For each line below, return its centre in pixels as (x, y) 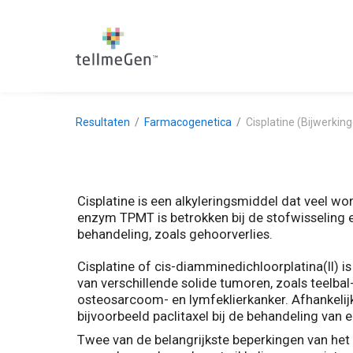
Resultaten (102, 122)
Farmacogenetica (188, 122)
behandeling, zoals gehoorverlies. (175, 235)
